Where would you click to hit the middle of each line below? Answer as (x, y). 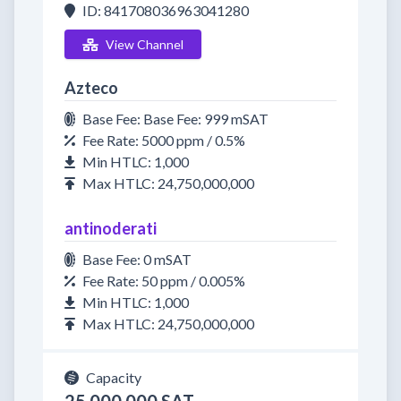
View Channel (144, 44)
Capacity (114, 377)
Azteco (91, 88)
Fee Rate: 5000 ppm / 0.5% (164, 140)
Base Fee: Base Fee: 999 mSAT (175, 119)
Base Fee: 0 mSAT (137, 259)
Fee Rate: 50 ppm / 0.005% (164, 281)
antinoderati (111, 228)
